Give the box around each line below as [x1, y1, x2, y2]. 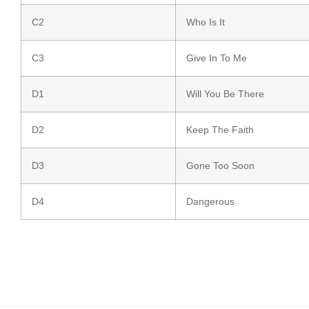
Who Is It [186, 17, 225, 28]
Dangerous [186, 196, 235, 208]
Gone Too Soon [186, 160, 255, 172]
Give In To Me [186, 52, 247, 64]
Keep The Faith [186, 124, 254, 136]
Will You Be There [186, 88, 264, 100]
